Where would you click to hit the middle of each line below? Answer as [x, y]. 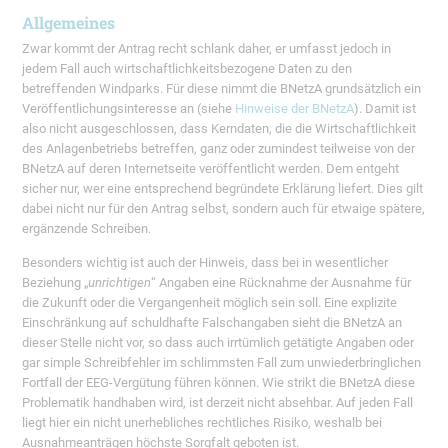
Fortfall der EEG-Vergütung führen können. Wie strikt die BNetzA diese [219, 382]
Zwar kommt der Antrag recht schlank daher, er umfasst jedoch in [207, 49]
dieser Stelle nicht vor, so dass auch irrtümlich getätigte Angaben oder [218, 342]
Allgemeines [69, 23]
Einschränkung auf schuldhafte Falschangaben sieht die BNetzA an [212, 322]
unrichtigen [120, 282]
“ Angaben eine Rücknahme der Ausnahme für [281, 282]
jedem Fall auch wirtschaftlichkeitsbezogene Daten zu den [187, 69]
